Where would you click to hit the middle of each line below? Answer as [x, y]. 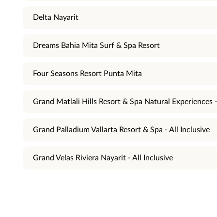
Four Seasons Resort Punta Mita [87, 74]
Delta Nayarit [56, 17]
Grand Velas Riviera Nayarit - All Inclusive [103, 158]
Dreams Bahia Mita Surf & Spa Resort [96, 46]
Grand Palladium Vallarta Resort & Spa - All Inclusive [121, 130]
